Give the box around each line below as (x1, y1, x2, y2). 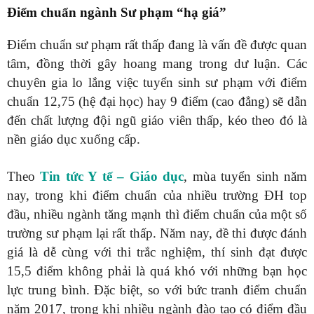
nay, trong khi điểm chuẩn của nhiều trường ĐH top (7, 188, 307, 203)
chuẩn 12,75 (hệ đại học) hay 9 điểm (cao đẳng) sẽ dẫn (7, 94, 307, 109)
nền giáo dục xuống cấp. (7, 132, 140, 146)
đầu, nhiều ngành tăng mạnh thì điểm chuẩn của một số (7, 207, 307, 221)
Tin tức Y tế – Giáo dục (40, 169, 184, 184)
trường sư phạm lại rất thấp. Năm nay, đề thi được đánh (7, 226, 307, 240)
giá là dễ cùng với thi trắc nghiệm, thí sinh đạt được (7, 245, 307, 259)
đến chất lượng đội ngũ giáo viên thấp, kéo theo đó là (7, 113, 307, 128)
